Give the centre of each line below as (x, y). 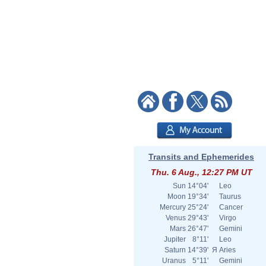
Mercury (173, 207)
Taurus (230, 197)
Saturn (175, 250)
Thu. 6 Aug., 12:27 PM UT (201, 172)
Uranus (174, 261)
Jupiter (175, 239)
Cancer (231, 207)
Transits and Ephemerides (201, 157)
